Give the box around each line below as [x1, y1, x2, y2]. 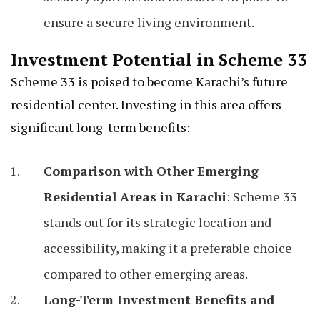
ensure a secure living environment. [44, 14, 254, 31]
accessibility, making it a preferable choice [44, 239, 292, 257]
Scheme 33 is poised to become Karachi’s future [11, 73, 288, 91]
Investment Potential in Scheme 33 [11, 48, 307, 71]
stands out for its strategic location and [44, 214, 271, 231]
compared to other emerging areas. [44, 265, 248, 283]
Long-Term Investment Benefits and [44, 291, 274, 309]
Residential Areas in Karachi [44, 188, 226, 206]
